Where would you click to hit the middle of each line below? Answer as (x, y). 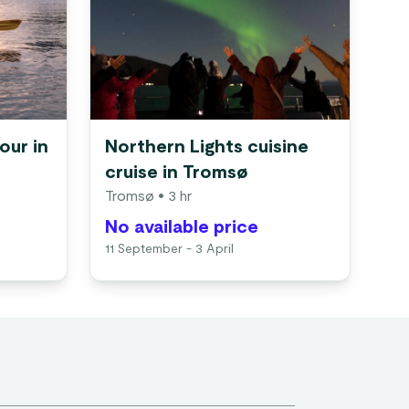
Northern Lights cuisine (207, 147)
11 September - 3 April (169, 249)
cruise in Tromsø (177, 173)
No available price (182, 227)
